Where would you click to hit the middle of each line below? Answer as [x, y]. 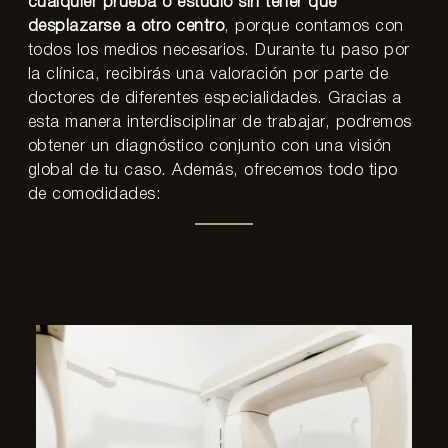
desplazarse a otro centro [126, 26]
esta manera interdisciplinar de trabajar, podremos [219, 122]
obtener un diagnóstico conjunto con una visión [209, 146]
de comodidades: [94, 194]
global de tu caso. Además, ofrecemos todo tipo [212, 170]
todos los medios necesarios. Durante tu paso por [218, 50]
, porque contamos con [314, 26]
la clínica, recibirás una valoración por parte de [208, 74]
